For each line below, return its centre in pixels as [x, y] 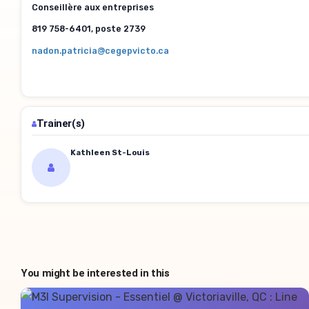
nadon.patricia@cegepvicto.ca [100, 51]
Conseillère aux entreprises [93, 8]
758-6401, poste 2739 [98, 29]
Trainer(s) [60, 123]
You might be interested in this [95, 273]
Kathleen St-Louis [110, 152]
